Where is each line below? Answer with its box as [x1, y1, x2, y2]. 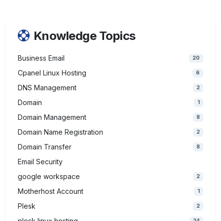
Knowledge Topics [33, 29, 136, 43]
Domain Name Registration [18, 128, 103, 136]
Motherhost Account [18, 187, 83, 195]
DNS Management [18, 83, 76, 92]
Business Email [18, 54, 65, 62]
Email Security [18, 157, 63, 166]
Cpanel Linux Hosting [18, 69, 86, 77]
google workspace [18, 172, 80, 181]
